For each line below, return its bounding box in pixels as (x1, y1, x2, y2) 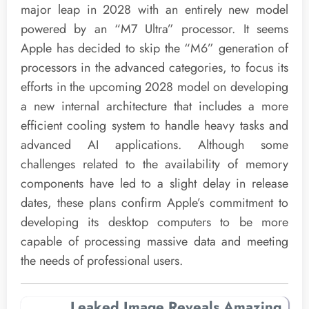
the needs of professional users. (21, 251, 183, 270)
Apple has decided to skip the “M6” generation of (21, 39, 288, 57)
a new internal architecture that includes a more (21, 97, 288, 115)
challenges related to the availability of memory (21, 154, 288, 173)
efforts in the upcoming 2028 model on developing (21, 77, 288, 96)
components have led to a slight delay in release (21, 174, 288, 192)
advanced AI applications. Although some (21, 135, 288, 154)
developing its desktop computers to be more (21, 212, 288, 231)
